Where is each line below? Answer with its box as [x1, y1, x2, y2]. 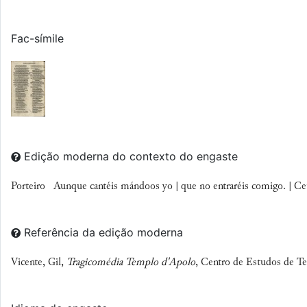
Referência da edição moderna [24, 225, 183, 239]
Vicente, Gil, [11, 257, 66, 269]
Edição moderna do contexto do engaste [24, 149, 238, 163]
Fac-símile [11, 32, 64, 46]
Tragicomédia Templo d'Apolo [66, 257, 195, 269]
